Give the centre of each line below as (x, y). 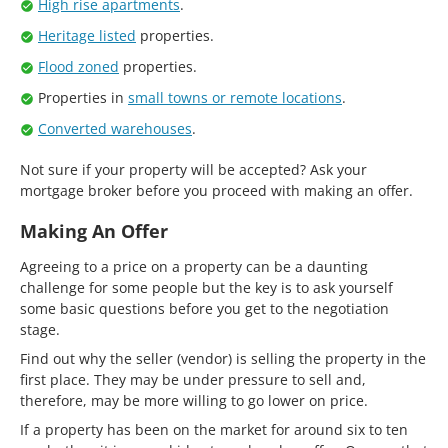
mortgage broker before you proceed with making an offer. (216, 190)
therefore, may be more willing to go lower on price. (194, 400)
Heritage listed (87, 35)
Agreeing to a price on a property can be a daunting (194, 266)
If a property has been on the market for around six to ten (214, 429)
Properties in (83, 97)
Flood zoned (78, 66)
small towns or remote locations (235, 97)
